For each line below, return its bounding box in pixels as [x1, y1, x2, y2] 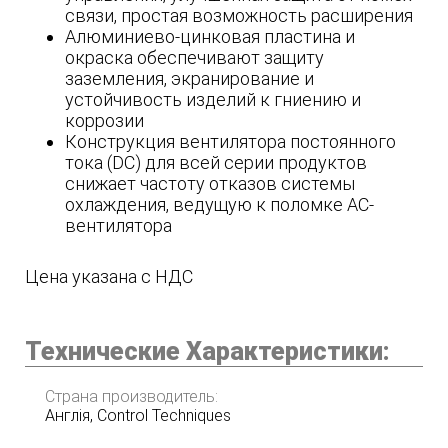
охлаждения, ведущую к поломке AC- [65, 194, 374, 216]
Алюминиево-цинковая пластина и [65, 26, 355, 48]
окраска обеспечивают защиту [65, 47, 324, 69]
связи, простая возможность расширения [65, 5, 413, 27]
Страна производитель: [45, 387, 218, 407]
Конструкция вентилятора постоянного [65, 131, 396, 153]
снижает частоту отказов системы [65, 173, 355, 195]
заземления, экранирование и [65, 68, 314, 90]
